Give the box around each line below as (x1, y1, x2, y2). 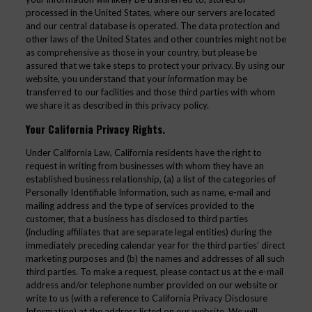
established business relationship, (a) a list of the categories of (25, 173, 276, 185)
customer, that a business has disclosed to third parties (25, 213, 248, 224)
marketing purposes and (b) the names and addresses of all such (25, 253, 285, 264)
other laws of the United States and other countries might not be (25, 33, 286, 45)
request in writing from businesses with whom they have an (25, 160, 264, 171)
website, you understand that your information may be (25, 73, 247, 84)
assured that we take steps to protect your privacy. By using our (25, 60, 285, 71)
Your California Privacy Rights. (25, 121, 165, 136)
